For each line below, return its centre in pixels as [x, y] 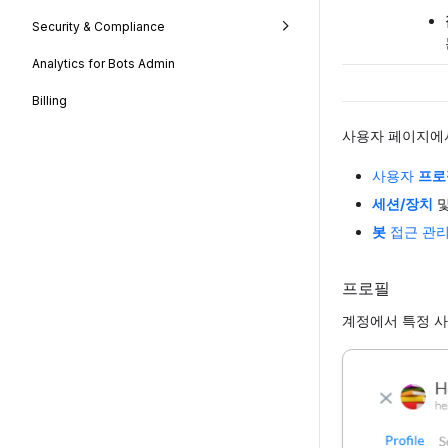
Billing [49, 100]
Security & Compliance [98, 27]
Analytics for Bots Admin [103, 63]
